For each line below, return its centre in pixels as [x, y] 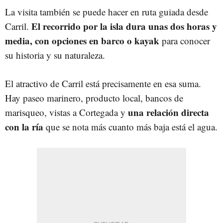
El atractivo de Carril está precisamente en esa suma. [103, 83]
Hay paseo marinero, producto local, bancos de [94, 98]
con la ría [25, 126]
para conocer [186, 40]
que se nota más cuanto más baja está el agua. [132, 126]
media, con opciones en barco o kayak [83, 40]
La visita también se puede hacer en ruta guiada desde [107, 11]
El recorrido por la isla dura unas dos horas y [124, 26]
